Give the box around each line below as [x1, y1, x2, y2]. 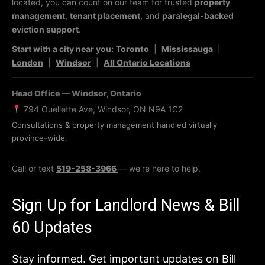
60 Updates [12, 218, 92, 237]
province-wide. [12, 133, 67, 143]
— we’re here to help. [118, 163, 201, 173]
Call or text [12, 163, 56, 173]
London [12, 57, 43, 67]
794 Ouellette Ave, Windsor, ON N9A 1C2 [21, 104, 183, 114]
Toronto [116, 44, 149, 54]
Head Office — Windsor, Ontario [12, 88, 141, 98]
